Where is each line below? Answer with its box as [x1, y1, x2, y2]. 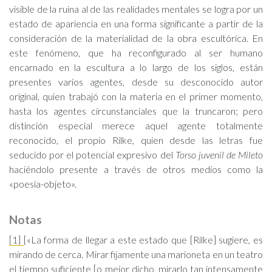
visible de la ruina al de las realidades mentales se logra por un [9, 3, 263, 15]
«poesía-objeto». [9, 178, 76, 189]
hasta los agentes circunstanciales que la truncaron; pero [9, 105, 263, 117]
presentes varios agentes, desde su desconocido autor [9, 76, 263, 87]
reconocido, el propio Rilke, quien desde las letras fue [9, 134, 263, 146]
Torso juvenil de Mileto [175, 149, 263, 160]
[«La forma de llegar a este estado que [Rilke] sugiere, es [23, 234, 263, 245]
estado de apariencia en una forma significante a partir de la [9, 18, 263, 29]
